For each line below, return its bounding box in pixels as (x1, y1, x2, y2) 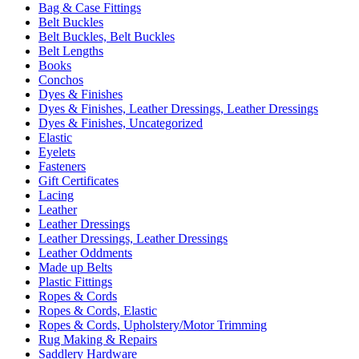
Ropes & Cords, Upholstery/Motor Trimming (38, 317, 267, 332)
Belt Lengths (38, 43, 103, 58)
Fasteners (38, 159, 86, 173)
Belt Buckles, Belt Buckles (38, 29, 175, 43)
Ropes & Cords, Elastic (38, 303, 157, 317)
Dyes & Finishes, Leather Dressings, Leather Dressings (38, 101, 318, 115)
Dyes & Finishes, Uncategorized (38, 115, 203, 130)
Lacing (38, 188, 74, 202)
